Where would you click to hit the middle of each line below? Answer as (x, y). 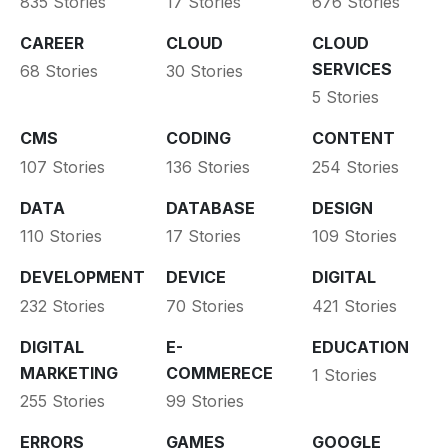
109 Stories (354, 236)
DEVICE (195, 277)
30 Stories (204, 71)
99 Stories (204, 401)
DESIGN (342, 207)
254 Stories (355, 166)
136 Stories (207, 166)
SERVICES (351, 68)
